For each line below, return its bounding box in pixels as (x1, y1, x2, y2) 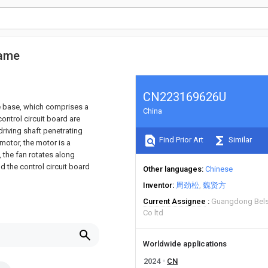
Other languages (143, 165, 202, 173)
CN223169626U (143, 90, 226, 104)
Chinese (205, 165, 233, 173)
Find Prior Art (157, 135, 203, 145)
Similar (227, 135, 252, 145)
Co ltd (143, 208, 163, 217)
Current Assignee (143, 197, 206, 206)
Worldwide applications (143, 239, 227, 248)
